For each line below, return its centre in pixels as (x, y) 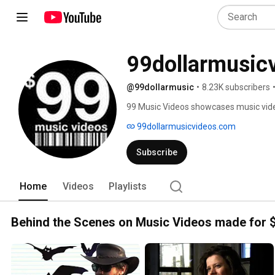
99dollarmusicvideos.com (185, 126)
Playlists (128, 186)
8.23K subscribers (236, 87)
